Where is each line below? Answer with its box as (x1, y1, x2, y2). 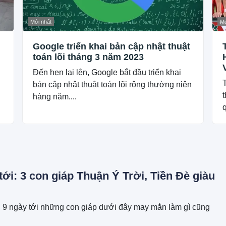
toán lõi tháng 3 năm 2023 (33, 51, 144, 62)
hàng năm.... (33, 92, 77, 101)
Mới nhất (30, 18, 52, 25)
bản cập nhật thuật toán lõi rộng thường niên (33, 80, 192, 89)
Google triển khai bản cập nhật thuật (33, 41, 191, 51)
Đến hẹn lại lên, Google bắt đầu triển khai (33, 68, 182, 77)
